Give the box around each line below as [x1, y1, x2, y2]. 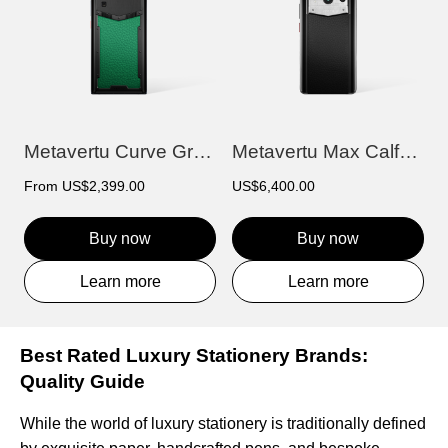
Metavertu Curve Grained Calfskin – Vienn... [193, 141, 212, 163]
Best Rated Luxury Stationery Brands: [20, 345, 368, 367]
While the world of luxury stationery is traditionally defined [20, 415, 426, 433]
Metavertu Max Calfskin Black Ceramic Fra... [399, 141, 418, 163]
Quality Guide [20, 371, 145, 393]
